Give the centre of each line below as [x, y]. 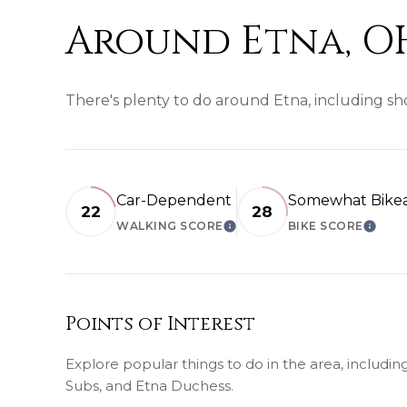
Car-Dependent [174, 200]
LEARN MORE [270, 232]
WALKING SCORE [170, 226]
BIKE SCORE [325, 226]
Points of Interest [160, 324]
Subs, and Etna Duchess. [149, 386]
